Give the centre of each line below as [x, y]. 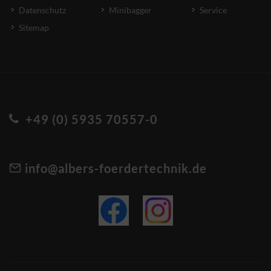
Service [213, 10]
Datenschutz [42, 10]
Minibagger [131, 10]
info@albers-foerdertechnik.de [114, 168]
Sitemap [34, 28]
